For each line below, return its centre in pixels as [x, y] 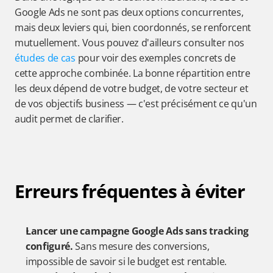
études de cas [45, 58]
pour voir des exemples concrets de [155, 58]
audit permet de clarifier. [69, 119]
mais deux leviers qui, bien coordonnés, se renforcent [133, 27]
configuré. [49, 246]
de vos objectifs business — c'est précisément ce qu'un [136, 104]
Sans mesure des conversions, [141, 246]
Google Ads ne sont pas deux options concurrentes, [129, 12]
